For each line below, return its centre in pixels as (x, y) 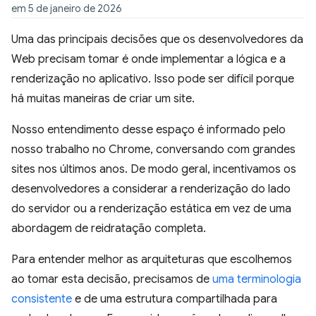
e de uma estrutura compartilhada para (175, 299)
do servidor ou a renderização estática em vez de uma (151, 209)
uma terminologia (257, 279)
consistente (42, 299)
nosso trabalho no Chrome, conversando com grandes (153, 150)
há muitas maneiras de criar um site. (103, 99)
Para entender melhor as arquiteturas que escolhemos (152, 260)
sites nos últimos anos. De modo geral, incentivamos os (154, 169)
